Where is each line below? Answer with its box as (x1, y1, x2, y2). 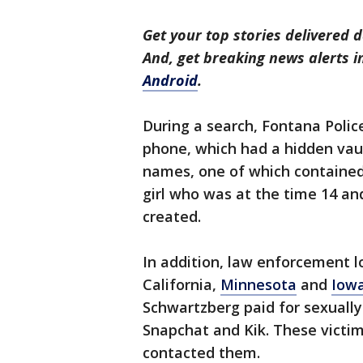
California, (143, 275, 220, 294)
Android (143, 70, 198, 90)
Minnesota (220, 275, 297, 294)
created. (143, 207, 201, 226)
